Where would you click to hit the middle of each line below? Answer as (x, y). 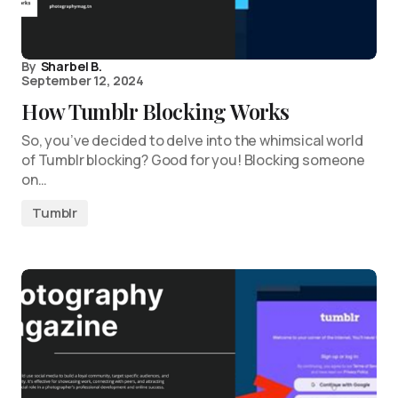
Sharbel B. (71, 66)
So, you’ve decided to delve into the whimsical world (192, 140)
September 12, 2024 (83, 80)
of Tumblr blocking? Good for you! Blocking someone (193, 160)
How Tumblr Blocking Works (155, 111)
